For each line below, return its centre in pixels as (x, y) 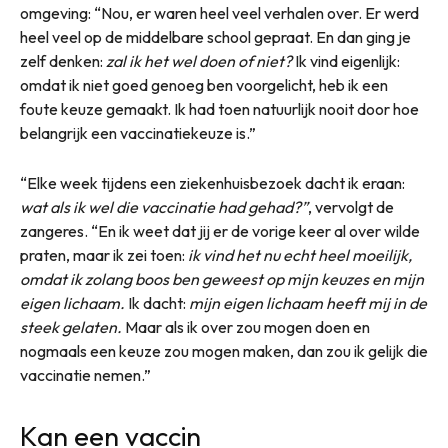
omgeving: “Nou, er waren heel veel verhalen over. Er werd (219, 12)
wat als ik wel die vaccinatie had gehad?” (164, 206)
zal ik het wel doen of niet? (199, 60)
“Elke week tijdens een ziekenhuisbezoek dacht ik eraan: (212, 182)
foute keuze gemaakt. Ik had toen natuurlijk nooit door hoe (219, 108)
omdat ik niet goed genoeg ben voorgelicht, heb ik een (204, 84)
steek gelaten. (72, 326)
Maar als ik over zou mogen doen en (247, 326)
